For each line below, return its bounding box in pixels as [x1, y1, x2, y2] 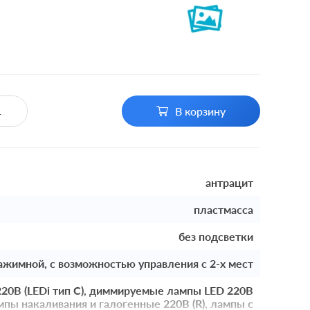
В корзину [175, 104, 226, 118]
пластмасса [194, 203, 253, 216]
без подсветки [179, 230, 253, 243]
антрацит [206, 176, 253, 189]
